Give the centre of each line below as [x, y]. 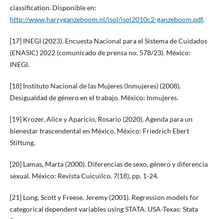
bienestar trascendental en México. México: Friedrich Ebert [99, 131]
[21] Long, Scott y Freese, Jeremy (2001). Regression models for [104, 197]
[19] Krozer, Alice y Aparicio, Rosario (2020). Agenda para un [101, 119]
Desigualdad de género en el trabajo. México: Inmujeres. [94, 97]
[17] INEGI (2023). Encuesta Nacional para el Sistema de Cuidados [108, 41]
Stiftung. [22, 142]
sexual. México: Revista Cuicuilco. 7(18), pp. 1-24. [84, 175]
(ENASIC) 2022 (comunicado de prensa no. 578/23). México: [100, 52]
